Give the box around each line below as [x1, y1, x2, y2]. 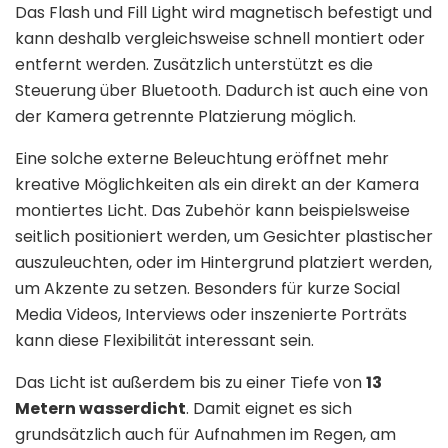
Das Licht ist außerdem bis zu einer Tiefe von [15, 371, 366, 395]
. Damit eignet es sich [186, 397, 352, 421]
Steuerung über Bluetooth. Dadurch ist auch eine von [15, 79, 428, 103]
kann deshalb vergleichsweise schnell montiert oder [15, 27, 425, 51]
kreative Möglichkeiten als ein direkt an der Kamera [15, 173, 419, 197]
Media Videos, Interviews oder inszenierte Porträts [15, 303, 407, 327]
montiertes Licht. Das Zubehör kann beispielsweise [15, 199, 410, 223]
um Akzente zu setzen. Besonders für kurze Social [15, 277, 400, 301]
